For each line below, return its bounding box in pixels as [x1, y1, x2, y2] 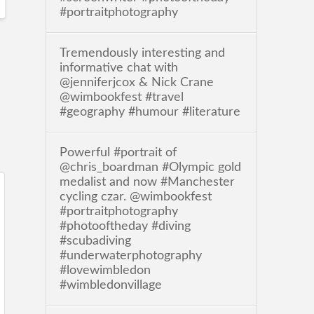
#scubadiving [59, 235, 131, 247]
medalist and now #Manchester [59, 176, 235, 189]
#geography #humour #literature [59, 106, 240, 118]
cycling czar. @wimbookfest [59, 191, 212, 203]
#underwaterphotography [59, 250, 202, 262]
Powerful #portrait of [59, 146, 177, 159]
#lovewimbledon [59, 264, 151, 277]
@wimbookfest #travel [59, 91, 184, 103]
